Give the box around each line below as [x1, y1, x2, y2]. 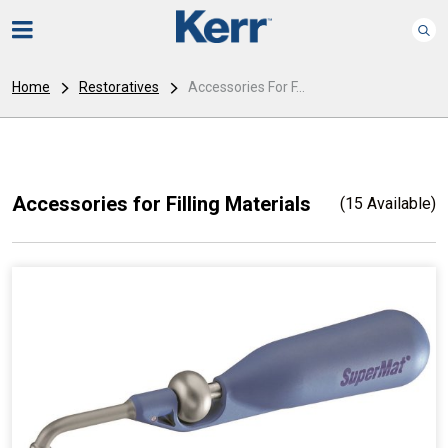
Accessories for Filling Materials [12, 192, 311, 216]
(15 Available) [340, 194, 436, 213]
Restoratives [79, 79, 159, 95]
